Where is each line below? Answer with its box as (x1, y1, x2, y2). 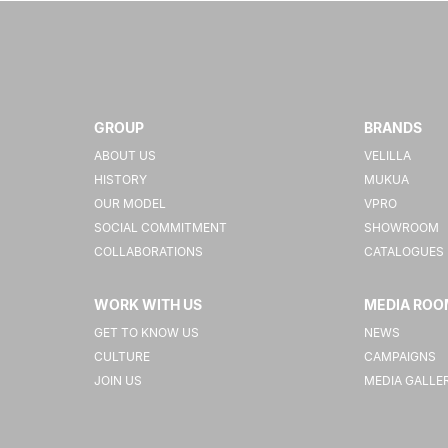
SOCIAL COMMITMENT (94, 220, 228, 236)
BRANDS (364, 119, 423, 137)
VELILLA (364, 148, 412, 164)
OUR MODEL (94, 196, 167, 212)
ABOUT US (94, 148, 157, 164)
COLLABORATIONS (94, 244, 204, 260)
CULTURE (94, 349, 151, 365)
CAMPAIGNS (364, 349, 437, 365)
